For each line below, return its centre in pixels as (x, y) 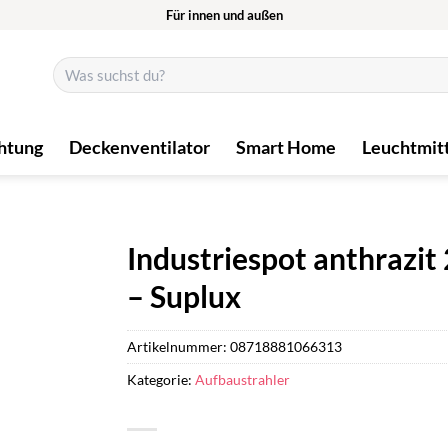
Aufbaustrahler (242, 379)
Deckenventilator (140, 147)
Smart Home (286, 147)
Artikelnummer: (178, 346)
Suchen (72, 65)
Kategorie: (161, 379)
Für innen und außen (224, 14)
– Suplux (184, 296)
